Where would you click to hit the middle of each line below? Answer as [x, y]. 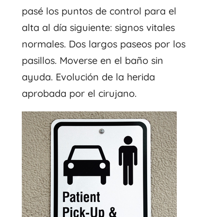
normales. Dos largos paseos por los [103, 44]
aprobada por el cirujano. [79, 93]
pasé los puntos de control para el [99, 11]
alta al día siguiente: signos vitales [98, 27]
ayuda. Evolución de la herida [88, 77]
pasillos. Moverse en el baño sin [92, 60]
